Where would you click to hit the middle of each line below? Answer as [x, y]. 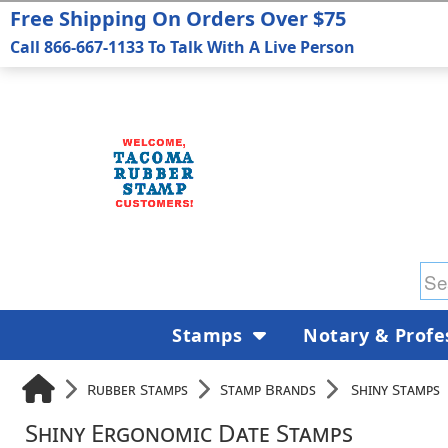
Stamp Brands [268, 388]
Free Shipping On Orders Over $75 [178, 18]
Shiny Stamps [395, 388]
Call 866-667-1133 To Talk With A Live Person [182, 47]
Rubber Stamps [137, 388]
